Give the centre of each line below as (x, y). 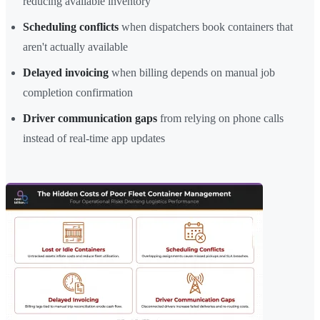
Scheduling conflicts (71, 27)
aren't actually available (75, 47)
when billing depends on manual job (192, 73)
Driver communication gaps (90, 119)
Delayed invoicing (66, 73)
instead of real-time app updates (94, 139)
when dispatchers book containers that (206, 27)
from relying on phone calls (220, 119)
